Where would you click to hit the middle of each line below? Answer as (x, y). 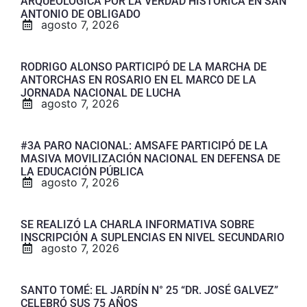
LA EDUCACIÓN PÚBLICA (82, 171)
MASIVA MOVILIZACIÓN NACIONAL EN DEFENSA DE (150, 158)
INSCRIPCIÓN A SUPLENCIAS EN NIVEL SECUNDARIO (152, 237)
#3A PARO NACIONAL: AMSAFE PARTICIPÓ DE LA (144, 145)
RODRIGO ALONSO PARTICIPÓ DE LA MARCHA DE (144, 66)
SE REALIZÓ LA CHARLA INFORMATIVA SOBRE (137, 224)
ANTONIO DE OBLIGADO (81, 14)
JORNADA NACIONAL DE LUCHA (101, 93)
